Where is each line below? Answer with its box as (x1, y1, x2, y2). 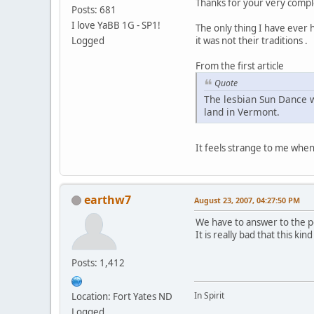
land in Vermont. (204, 104, 280, 118)
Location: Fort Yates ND (71, 289, 172, 303)
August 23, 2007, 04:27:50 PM (194, 194, 300, 205)
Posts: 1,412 (71, 256, 125, 269)
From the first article (196, 59, 284, 72)
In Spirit (194, 289, 224, 301)
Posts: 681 (71, 3, 116, 16)
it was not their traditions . (196, 34, 308, 47)
